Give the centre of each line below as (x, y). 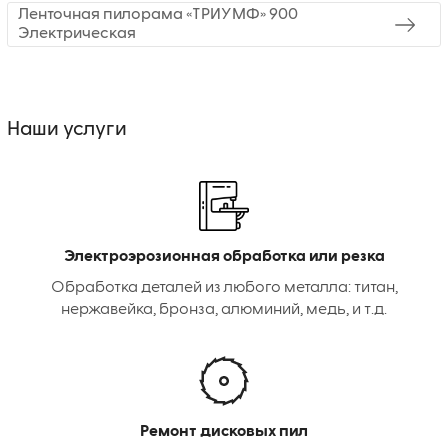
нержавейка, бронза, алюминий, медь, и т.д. (224, 310)
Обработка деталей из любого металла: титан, (224, 288)
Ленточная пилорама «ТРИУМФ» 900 (158, 14)
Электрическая (77, 33)
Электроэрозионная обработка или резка (224, 257)
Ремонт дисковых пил (224, 432)
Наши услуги (67, 129)
